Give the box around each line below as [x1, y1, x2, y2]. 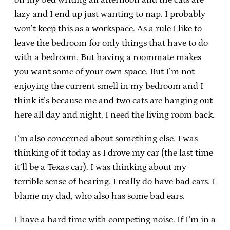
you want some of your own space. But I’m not [14, 66, 195, 77]
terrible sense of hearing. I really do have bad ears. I [14, 176, 215, 187]
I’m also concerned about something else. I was [14, 133, 198, 144]
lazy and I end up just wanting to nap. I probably [14, 9, 205, 20]
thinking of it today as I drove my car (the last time [14, 147, 213, 158]
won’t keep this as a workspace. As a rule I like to [14, 23, 202, 34]
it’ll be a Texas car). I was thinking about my [14, 162, 186, 172]
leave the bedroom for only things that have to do [14, 37, 208, 48]
